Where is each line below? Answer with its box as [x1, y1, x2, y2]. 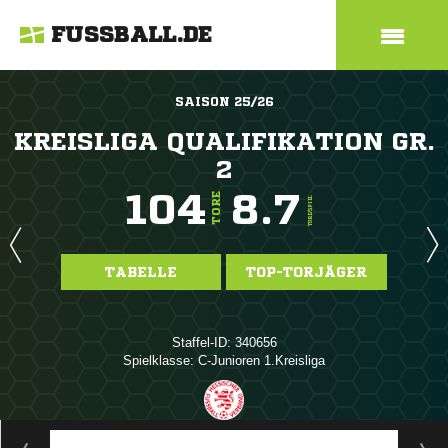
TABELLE [105, 265, 177, 279]
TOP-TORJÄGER [246, 265, 367, 279]
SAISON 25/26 [174, 95, 274, 108]
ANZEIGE [201, 424, 247, 435]
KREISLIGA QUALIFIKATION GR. [13, 129, 435, 154]
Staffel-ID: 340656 [171, 335, 277, 350]
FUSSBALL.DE [51, 24, 213, 46]
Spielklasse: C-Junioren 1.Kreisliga [123, 353, 325, 368]
